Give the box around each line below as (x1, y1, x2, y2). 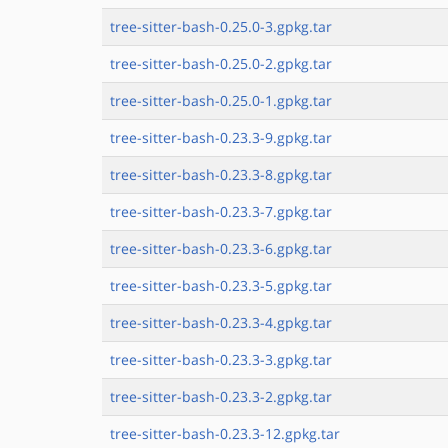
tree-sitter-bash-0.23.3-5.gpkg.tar (110, 276, 332, 295)
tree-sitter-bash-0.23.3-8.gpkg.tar (110, 165, 332, 184)
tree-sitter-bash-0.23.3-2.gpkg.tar (110, 387, 332, 406)
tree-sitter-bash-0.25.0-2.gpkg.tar (110, 54, 332, 73)
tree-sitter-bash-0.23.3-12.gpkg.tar (110, 424, 340, 443)
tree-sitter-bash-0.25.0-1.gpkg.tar (110, 91, 332, 110)
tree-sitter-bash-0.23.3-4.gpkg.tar (110, 313, 332, 332)
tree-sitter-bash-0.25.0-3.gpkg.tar (110, 17, 332, 36)
